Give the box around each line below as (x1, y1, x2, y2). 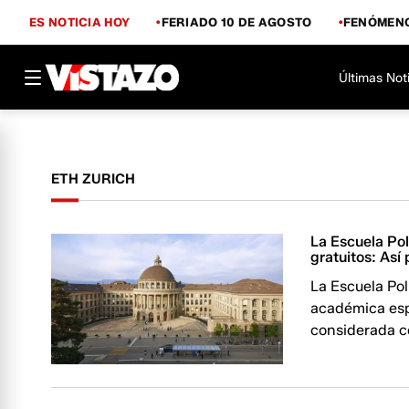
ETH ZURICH (51, 171, 135, 187)
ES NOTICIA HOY (29, 14, 131, 29)
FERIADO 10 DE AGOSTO (161, 14, 312, 29)
